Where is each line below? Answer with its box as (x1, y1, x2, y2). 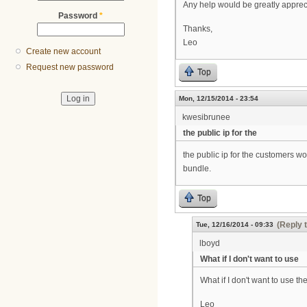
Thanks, (183, 23, 212, 34)
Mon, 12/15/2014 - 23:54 (179, 95, 258, 103)
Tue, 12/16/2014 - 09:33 (196, 221, 273, 229)
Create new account (26, 47, 101, 57)
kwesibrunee (182, 112, 230, 123)
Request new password (26, 62, 114, 73)
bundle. (183, 163, 211, 173)
